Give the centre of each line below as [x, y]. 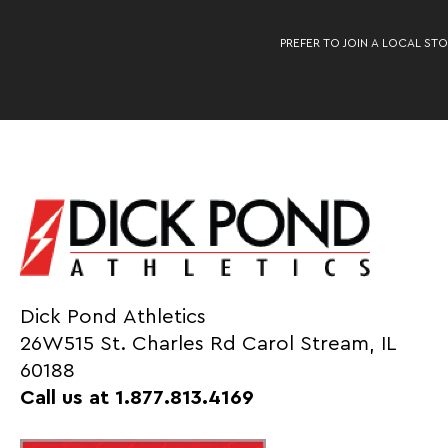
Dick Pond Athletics [113, 316]
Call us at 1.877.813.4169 [137, 397]
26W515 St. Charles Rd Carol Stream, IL [208, 343]
